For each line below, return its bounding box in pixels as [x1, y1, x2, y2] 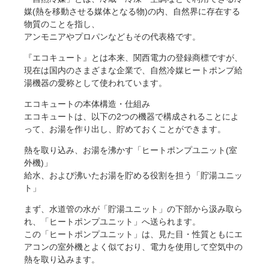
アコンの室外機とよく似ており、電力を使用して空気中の [24, 242, 243, 252]
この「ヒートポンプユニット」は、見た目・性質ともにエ [24, 229, 243, 240]
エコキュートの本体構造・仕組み [24, 99, 150, 109]
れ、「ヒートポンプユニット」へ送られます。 [24, 217, 201, 227]
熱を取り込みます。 [24, 255, 100, 265]
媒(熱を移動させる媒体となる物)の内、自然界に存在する [24, 7, 240, 17]
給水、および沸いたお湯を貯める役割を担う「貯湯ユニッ [24, 171, 243, 181]
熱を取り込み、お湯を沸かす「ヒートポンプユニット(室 [24, 145, 237, 156]
